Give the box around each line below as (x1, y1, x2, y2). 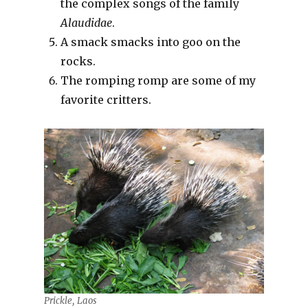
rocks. (60, 54, 96, 68)
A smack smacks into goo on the (60, 34, 241, 49)
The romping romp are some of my (60, 73, 256, 87)
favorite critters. (60, 92, 151, 107)
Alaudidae (60, 15, 112, 30)
